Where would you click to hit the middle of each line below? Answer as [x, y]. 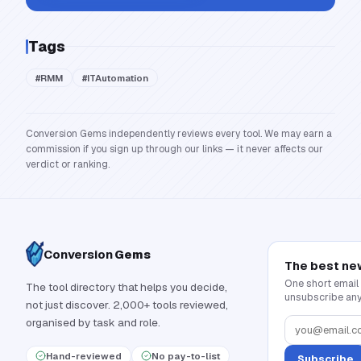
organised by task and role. [93, 323]
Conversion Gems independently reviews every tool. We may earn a [179, 134]
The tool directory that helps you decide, [127, 287]
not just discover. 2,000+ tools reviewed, [127, 305]
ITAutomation [118, 78]
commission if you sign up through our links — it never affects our [174, 149]
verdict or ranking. [68, 165]
